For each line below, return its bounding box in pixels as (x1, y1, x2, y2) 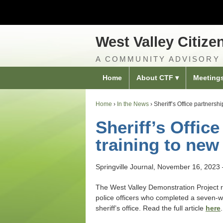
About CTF (136, 74, 173, 82)
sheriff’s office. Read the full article (96, 204, 206, 212)
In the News (117, 101, 149, 108)
